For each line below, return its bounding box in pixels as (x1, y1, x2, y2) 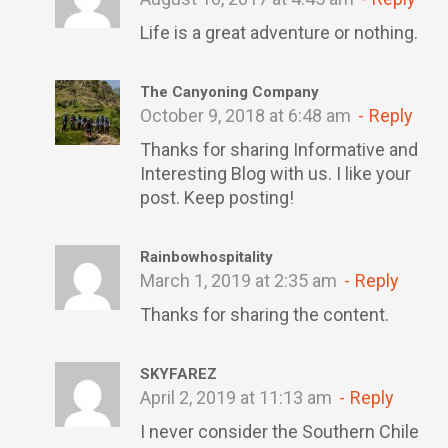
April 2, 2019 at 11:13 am (140, 387, 336, 408)
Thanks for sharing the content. (140, 304, 389, 325)
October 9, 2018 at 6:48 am (140, 105, 355, 126)
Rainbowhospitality (140, 248, 273, 266)
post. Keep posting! (140, 187, 294, 208)
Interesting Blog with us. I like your (140, 163, 411, 184)
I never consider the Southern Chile (140, 421, 419, 442)
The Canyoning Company (140, 83, 319, 101)
